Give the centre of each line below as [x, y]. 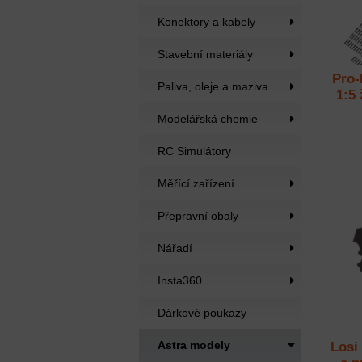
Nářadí [175, 248]
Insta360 [180, 280]
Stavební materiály [205, 54]
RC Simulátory [194, 151]
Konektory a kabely [206, 22]
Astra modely [194, 345]
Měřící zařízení [196, 183]
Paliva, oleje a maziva [213, 86]
